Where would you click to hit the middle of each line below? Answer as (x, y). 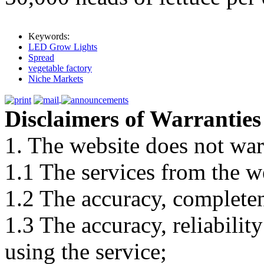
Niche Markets (56, 79)
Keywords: (49, 37)
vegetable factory (60, 68)
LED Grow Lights (63, 47)
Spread (41, 58)
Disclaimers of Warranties (133, 118)
